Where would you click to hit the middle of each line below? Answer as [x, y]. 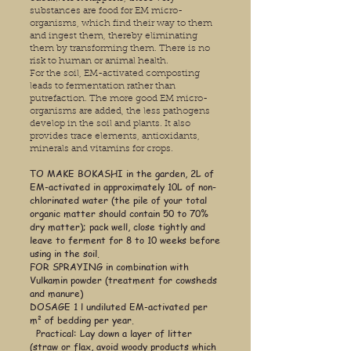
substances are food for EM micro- [106, 11]
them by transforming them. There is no [120, 49]
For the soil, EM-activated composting [115, 74]
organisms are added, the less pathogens [120, 112]
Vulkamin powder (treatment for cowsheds [123, 280]
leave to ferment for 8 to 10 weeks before [125, 241]
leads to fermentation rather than [103, 87]
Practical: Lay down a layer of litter [111, 334]
